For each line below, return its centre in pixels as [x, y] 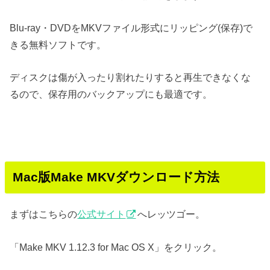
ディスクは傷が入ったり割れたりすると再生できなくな [130, 77]
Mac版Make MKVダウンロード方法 [116, 177]
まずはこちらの [44, 214]
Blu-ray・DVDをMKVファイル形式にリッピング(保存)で [131, 28]
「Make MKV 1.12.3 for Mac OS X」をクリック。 [116, 247]
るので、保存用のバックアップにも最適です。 [111, 94]
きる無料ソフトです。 [58, 45]
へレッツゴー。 [171, 214]
